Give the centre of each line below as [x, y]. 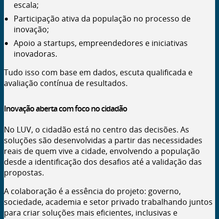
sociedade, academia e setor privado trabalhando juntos [108, 202]
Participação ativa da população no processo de [102, 18]
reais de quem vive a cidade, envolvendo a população [102, 151]
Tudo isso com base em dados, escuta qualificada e [98, 72]
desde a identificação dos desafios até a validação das [103, 162]
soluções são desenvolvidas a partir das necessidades [103, 141]
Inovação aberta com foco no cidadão [66, 108]
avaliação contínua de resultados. [66, 83]
